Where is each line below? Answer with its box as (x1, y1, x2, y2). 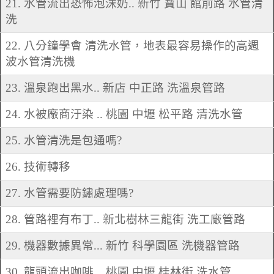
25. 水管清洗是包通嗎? (6, 134, 122, 147)
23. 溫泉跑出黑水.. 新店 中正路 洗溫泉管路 (6, 81, 225, 95)
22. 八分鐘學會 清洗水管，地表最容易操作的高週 (6, 39, 259, 53)
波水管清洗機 (6, 55, 75, 68)
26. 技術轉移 (6, 160, 70, 174)
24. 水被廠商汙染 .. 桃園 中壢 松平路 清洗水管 (6, 108, 243, 121)
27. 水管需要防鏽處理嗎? (6, 187, 133, 200)
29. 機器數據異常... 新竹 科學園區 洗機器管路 (6, 239, 240, 253)
